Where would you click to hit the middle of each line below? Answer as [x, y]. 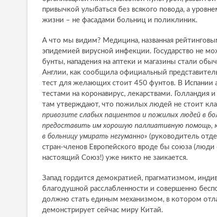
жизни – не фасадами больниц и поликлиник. [120, 20]
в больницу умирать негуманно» [95, 137]
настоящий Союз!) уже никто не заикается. [116, 158]
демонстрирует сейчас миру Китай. [103, 210]
